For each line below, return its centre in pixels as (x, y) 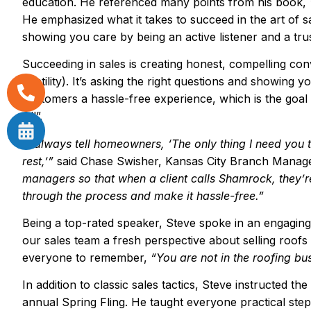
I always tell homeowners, (98, 143)
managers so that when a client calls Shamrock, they (162, 178)
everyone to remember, (86, 258)
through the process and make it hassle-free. (140, 195)
